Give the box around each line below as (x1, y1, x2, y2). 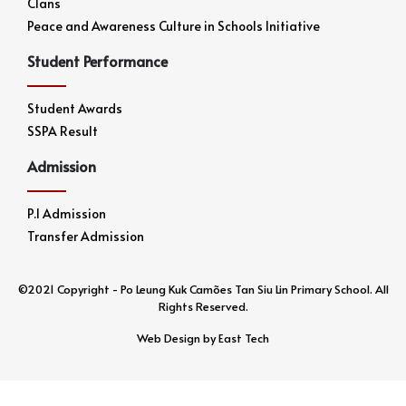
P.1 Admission (27, 205, 106, 223)
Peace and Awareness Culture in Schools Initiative (27, 17, 320, 35)
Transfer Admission (27, 227, 144, 246)
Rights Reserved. (158, 298, 248, 315)
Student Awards (27, 100, 122, 118)
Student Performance (27, 51, 168, 72)
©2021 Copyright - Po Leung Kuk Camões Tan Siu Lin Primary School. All (17, 281, 389, 298)
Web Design (137, 330, 200, 347)
